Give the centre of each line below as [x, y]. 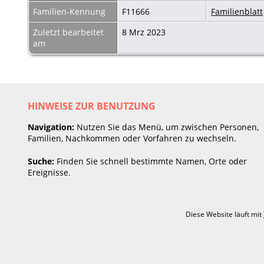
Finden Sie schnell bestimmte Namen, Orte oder [151, 161]
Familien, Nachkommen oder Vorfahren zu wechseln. [132, 138]
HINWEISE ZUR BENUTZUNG [92, 106]
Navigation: [51, 127]
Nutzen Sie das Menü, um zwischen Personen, [166, 127]
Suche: [41, 161]
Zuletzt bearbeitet [68, 32]
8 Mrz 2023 [145, 32]
